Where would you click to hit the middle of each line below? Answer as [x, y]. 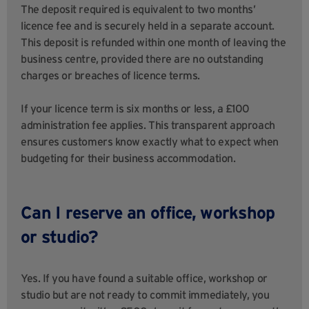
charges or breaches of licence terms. [110, 76]
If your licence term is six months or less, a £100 [135, 109]
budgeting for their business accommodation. [128, 158]
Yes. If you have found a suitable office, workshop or [144, 278]
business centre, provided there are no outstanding [142, 59]
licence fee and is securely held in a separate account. [148, 26]
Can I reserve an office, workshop [148, 213]
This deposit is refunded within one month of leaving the [153, 42]
